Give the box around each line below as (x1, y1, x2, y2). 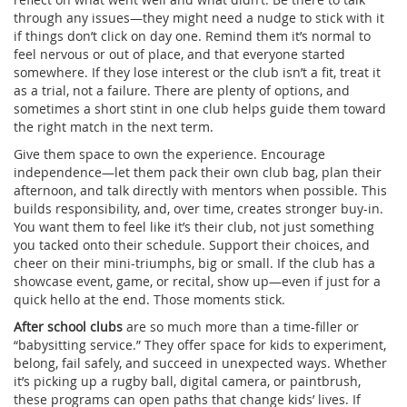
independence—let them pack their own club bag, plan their (14, 164, 382, 182)
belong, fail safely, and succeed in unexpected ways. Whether (14, 354, 387, 372)
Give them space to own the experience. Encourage (14, 145, 325, 164)
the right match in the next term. (14, 118, 213, 136)
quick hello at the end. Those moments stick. (14, 291, 285, 309)
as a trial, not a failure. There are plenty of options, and (14, 82, 350, 100)
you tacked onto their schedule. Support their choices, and (14, 236, 370, 254)
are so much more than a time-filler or (123, 318, 359, 336)
